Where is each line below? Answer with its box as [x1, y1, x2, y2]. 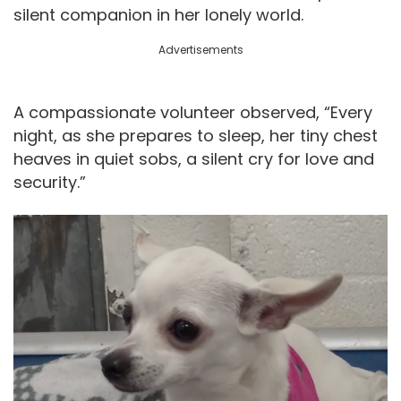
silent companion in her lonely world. [13, 3, 303, 26]
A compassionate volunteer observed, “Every [13, 100, 372, 124]
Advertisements [158, 41, 243, 57]
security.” [13, 170, 86, 193]
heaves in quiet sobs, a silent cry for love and [13, 147, 374, 170]
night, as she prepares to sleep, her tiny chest [13, 124, 378, 147]
